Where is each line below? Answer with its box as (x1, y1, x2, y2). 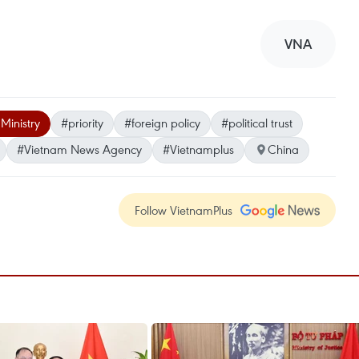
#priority (61, 115, 103, 131)
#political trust (221, 115, 292, 131)
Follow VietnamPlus (135, 202, 232, 219)
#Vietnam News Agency (17, 141, 142, 158)
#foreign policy (124, 115, 200, 131)
